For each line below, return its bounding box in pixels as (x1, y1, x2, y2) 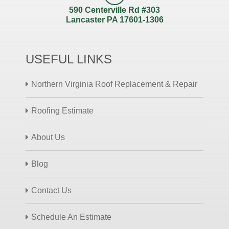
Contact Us (31, 186, 72, 195)
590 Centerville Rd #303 (69, 6, 160, 14)
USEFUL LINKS (26, 52, 112, 66)
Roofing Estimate (31, 106, 94, 115)
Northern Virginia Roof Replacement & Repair (31, 80, 197, 88)
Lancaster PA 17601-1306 (65, 15, 164, 24)
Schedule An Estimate (31, 213, 111, 221)
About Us (31, 133, 65, 142)
